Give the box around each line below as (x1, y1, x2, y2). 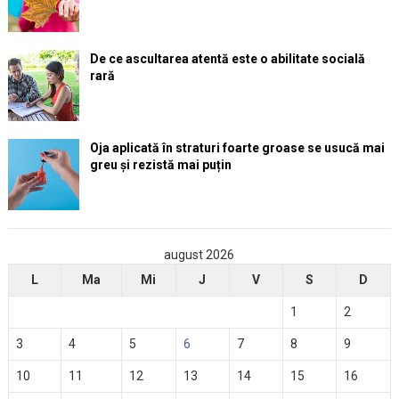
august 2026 (164, 248, 235, 263)
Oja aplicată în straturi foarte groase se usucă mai (89, 141, 385, 156)
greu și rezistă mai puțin (89, 158, 232, 173)
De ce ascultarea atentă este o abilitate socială (89, 52, 365, 67)
